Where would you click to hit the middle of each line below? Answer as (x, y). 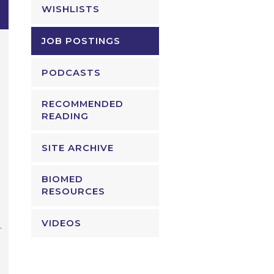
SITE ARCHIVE (78, 148)
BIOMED (63, 180)
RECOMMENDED (83, 104)
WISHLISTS (71, 9)
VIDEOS (62, 223)
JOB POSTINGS (81, 41)
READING (65, 117)
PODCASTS (72, 72)
